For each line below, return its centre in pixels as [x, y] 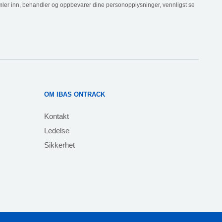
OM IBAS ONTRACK [74, 95]
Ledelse [56, 131]
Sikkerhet [59, 145]
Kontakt [56, 116]
